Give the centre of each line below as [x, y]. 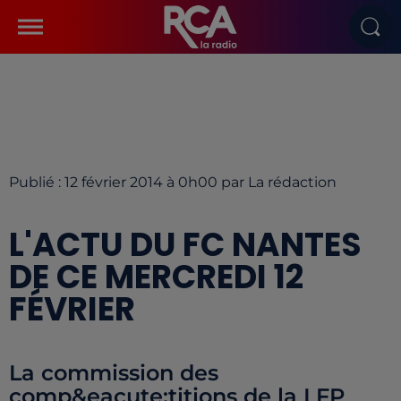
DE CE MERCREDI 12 [156, 277]
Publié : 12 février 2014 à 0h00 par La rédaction [173, 182]
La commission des [114, 373]
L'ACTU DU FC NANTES [185, 245]
